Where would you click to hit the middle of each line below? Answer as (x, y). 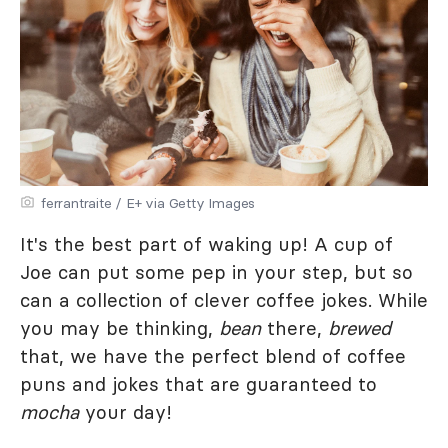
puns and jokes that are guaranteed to (198, 384)
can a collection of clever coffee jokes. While (224, 300)
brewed (359, 328)
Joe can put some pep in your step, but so (216, 272)
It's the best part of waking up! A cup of (206, 244)
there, (294, 328)
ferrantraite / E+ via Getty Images (148, 203)
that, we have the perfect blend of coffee (213, 356)
